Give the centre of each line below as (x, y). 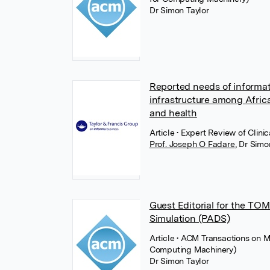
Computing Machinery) (193, 250)
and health (173, 113)
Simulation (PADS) (190, 218)
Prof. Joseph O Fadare (192, 144)
